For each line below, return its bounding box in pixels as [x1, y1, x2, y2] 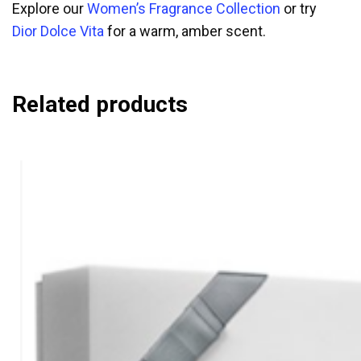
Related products [12, 91, 188, 118]
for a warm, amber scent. [104, 23, 266, 39]
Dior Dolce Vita [12, 23, 104, 39]
